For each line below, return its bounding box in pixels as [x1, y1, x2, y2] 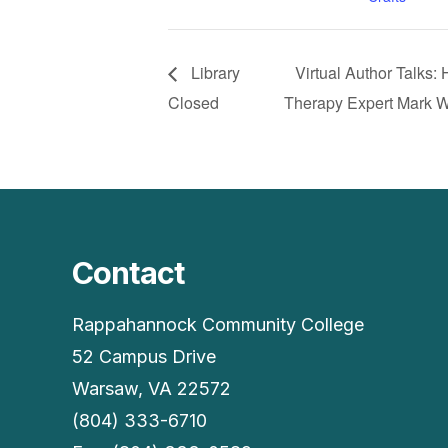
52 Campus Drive [72, 346, 216, 368]
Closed [168, 91, 219, 115]
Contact [72, 254, 185, 292]
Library [187, 61, 240, 85]
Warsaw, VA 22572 [72, 378, 231, 400]
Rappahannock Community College [72, 314, 364, 336]
